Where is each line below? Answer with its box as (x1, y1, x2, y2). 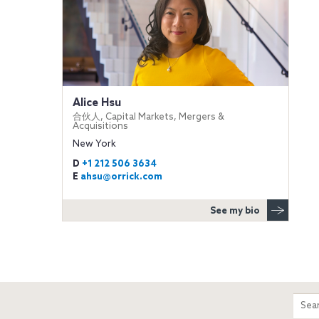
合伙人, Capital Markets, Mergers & (72, 111, 224, 122)
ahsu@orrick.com (80, 171, 162, 182)
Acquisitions (72, 120, 128, 132)
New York (72, 138, 116, 150)
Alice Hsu (72, 96, 121, 110)
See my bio (210, 206, 261, 216)
